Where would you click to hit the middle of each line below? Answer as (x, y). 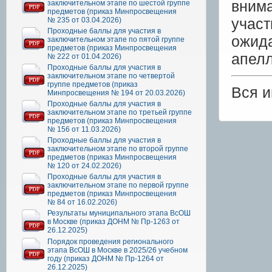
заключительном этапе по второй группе (118, 148)
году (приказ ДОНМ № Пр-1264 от (106, 258)
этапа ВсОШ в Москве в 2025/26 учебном (117, 250)
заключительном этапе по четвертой (111, 76)
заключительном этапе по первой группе (118, 185)
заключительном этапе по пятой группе (116, 39)
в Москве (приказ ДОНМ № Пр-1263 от (114, 221)
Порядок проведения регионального (110, 241)
